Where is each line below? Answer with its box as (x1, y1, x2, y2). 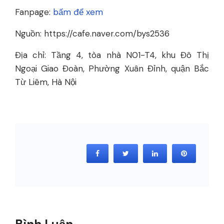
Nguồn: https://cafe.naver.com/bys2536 (15, 27, 169, 39)
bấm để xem (53, 6, 103, 17)
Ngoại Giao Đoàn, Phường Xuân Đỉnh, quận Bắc (15, 62, 209, 74)
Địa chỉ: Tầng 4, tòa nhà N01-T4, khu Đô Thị (15, 49, 209, 60)
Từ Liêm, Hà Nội (15, 76, 76, 87)
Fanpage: (15, 6, 53, 17)
